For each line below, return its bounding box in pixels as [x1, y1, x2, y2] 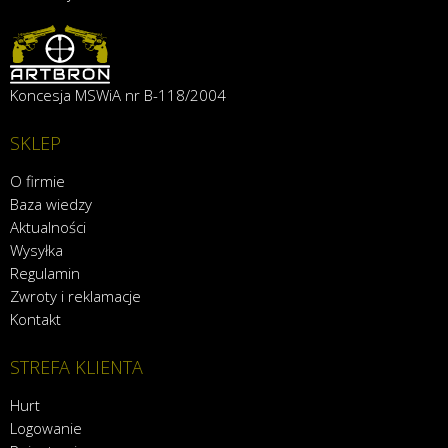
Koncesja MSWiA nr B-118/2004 [10, 85, 226, 106]
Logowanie [10, 418, 82, 439]
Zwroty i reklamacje [10, 286, 141, 307]
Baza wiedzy [10, 194, 92, 215]
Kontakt [10, 309, 61, 330]
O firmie [10, 171, 65, 192]
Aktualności [10, 217, 86, 238]
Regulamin [10, 263, 80, 284]
